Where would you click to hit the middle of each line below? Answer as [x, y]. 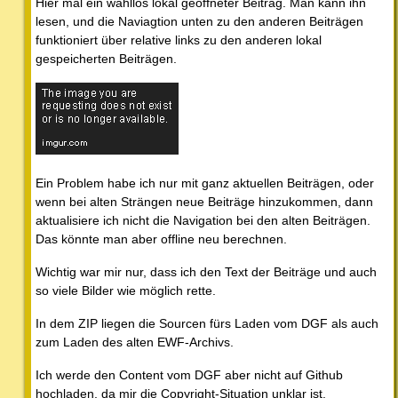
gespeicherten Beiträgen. [106, 59]
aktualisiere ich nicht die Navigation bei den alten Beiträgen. [203, 221]
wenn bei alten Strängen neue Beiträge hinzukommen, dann [204, 202]
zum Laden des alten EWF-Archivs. [135, 342]
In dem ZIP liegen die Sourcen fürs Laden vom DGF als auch [207, 324]
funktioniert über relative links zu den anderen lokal [179, 40]
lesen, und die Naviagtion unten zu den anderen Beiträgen [199, 22]
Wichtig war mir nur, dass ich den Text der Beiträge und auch [206, 272]
